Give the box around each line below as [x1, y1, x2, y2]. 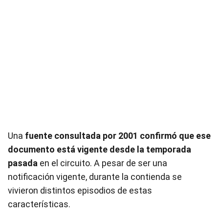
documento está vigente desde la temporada [8, 144, 191, 154]
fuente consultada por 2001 [25, 131, 138, 141]
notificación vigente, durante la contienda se [8, 172, 182, 182]
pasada [8, 158, 40, 168]
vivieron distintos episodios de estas [8, 185, 152, 196]
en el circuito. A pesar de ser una [40, 158, 167, 168]
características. [8, 199, 70, 209]
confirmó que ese [140, 131, 211, 141]
